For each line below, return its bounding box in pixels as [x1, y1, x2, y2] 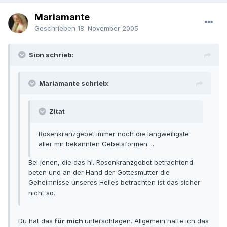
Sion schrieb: [29, 51, 73, 59]
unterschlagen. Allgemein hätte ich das [85, 217, 209, 225]
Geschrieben [34, 24, 78, 33]
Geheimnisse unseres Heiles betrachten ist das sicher [28, 178, 200, 187]
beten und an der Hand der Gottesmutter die [28, 168, 170, 177]
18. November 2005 [78, 24, 138, 33]
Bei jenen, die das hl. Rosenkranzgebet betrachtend [28, 158, 193, 167]
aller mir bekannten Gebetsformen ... [39, 140, 154, 148]
